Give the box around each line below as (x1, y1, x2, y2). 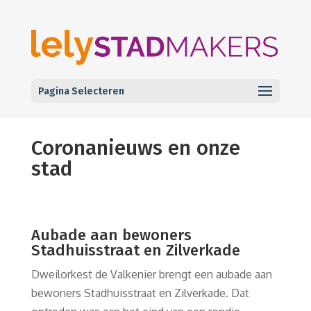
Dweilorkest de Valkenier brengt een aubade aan (31, 267, 272, 281)
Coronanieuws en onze (31, 135, 240, 160)
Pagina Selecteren (37, 85, 124, 98)
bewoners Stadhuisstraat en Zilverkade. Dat (31, 286, 249, 300)
